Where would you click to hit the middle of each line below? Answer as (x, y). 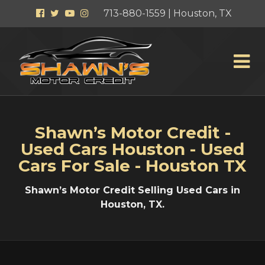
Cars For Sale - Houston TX (132, 166)
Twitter (76, 13)
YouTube (96, 13)
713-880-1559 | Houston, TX (168, 13)
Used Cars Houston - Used (132, 149)
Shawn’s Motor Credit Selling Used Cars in (132, 190)
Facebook (67, 13)
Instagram (112, 13)
